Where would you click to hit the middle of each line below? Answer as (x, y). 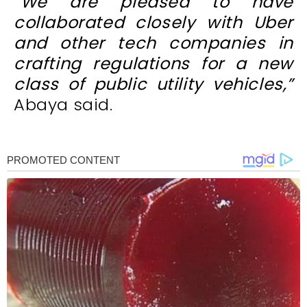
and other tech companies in (153, 43)
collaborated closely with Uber (153, 23)
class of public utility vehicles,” (153, 84)
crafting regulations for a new (153, 64)
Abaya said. (63, 105)
